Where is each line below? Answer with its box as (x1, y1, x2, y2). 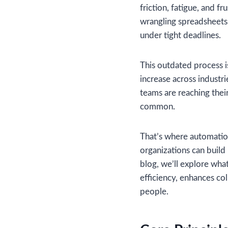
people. (140, 187, 168, 196)
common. (140, 102, 175, 111)
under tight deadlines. (140, 31, 221, 40)
